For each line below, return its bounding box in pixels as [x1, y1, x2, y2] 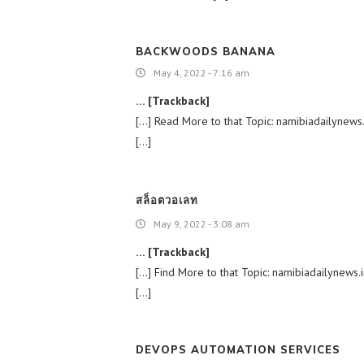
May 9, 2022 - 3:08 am [154, 218, 249, 230]
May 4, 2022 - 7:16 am [154, 67, 249, 79]
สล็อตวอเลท [136, 193, 198, 206]
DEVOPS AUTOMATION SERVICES [136, 343, 340, 356]
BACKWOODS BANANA [136, 45, 275, 58]
